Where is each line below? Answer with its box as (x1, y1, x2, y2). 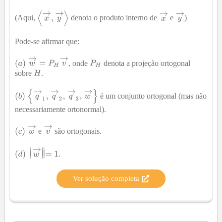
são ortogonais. (52, 126, 102, 135)
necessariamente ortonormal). (15, 105, 106, 114)
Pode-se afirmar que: (15, 37, 79, 46)
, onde (68, 58, 90, 67)
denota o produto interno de (69, 13, 160, 22)
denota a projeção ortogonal (101, 58, 190, 67)
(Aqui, (15, 13, 37, 22)
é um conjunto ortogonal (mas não (98, 91, 207, 100)
